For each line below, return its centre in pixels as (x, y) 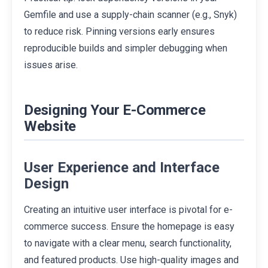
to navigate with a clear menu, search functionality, (128, 243)
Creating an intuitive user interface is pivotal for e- (128, 210)
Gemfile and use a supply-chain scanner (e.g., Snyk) (130, 15)
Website (50, 127)
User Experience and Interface (122, 168)
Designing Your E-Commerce (115, 110)
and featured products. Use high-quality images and (131, 260)
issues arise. (51, 65)
